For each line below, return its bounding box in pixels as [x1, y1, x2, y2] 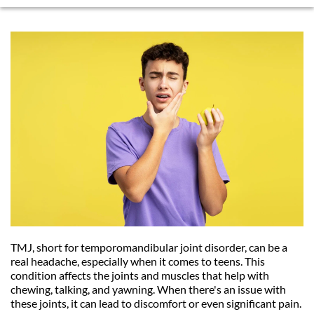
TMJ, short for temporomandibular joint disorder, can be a [11, 240, 287, 254]
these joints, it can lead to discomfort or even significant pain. [11, 296, 301, 310]
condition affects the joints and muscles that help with [11, 268, 269, 282]
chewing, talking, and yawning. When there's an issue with [11, 282, 286, 296]
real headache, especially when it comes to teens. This [11, 254, 265, 268]
